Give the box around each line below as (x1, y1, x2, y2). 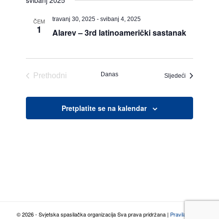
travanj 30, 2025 (52, 16, 96, 22)
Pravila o (170, 210, 191, 218)
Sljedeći (164, 72, 186, 79)
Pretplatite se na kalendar (61, 103, 147, 113)
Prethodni (33, 71, 67, 80)
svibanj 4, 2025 (100, 16, 141, 22)
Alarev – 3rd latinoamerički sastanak (52, 27, 187, 38)
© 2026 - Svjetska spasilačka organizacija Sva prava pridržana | (16, 210, 170, 218)
